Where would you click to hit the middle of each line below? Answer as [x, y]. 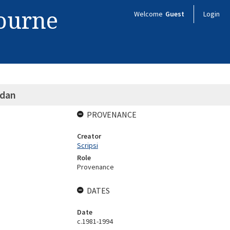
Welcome [149, 14]
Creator [89, 136]
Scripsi [87, 145]
